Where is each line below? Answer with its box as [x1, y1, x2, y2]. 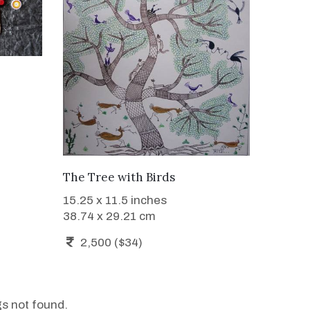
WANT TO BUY [113, 167, 199, 183]
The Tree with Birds [63, 169, 175, 185]
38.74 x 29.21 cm [63, 209, 156, 223]
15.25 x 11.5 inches [63, 193, 167, 207]
